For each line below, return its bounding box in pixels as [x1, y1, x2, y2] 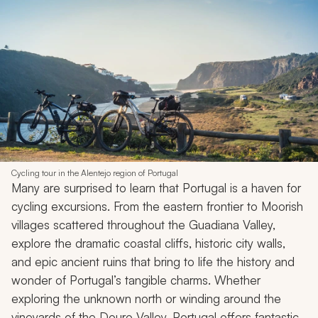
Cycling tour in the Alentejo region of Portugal [11, 168, 178, 179]
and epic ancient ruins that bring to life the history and [11, 254, 295, 270]
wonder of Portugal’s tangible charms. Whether [11, 273, 261, 288]
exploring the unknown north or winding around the [11, 291, 281, 307]
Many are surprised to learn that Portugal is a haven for [11, 180, 301, 196]
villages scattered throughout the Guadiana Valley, [11, 217, 275, 233]
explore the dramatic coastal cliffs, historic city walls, [11, 236, 285, 251]
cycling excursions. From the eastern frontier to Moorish [11, 199, 303, 214]
